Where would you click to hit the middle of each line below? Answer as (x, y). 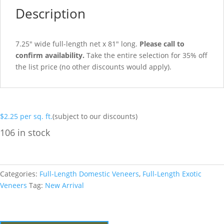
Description (50, 13)
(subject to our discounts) (95, 116)
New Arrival (64, 185)
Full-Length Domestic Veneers (89, 173)
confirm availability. (50, 55)
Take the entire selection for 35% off (146, 55)
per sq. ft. (36, 116)
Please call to (162, 43)
